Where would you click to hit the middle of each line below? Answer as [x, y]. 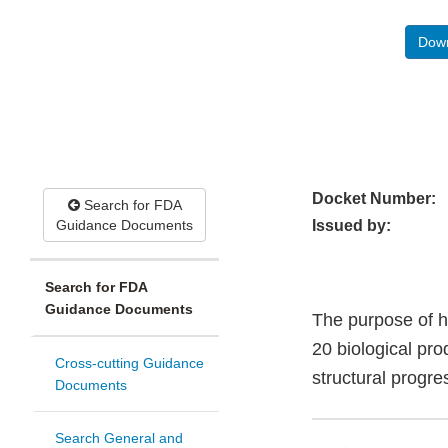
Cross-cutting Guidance [129, 363]
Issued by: [351, 226]
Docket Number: [374, 199]
